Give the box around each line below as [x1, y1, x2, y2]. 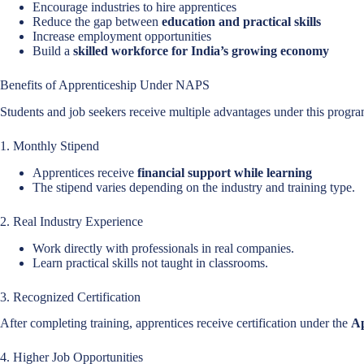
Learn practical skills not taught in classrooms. [32, 255, 268, 270]
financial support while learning [137, 165, 312, 180]
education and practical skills [162, 15, 321, 29]
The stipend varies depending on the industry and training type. [32, 180, 355, 194]
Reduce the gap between [32, 15, 162, 29]
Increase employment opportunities [32, 29, 211, 44]
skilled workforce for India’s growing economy [73, 44, 329, 58]
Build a [32, 44, 73, 58]
